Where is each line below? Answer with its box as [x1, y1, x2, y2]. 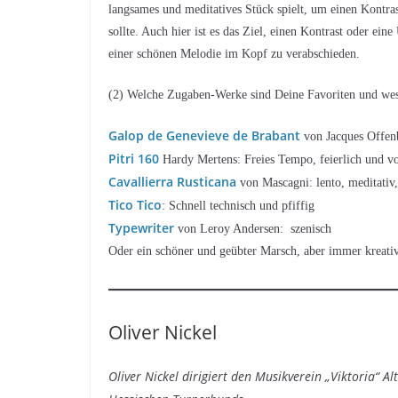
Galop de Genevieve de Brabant [108, 126, 300, 144]
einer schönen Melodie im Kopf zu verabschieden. [108, 46, 360, 60]
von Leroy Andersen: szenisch [174, 221, 331, 235]
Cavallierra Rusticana [108, 172, 236, 190]
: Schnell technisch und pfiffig [162, 198, 314, 212]
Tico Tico [108, 195, 162, 213]
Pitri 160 [108, 149, 159, 167]
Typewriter [108, 219, 174, 236]
